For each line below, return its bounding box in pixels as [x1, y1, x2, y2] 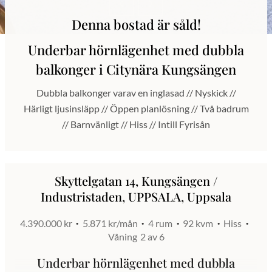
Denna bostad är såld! [71, 15, 201, 34]
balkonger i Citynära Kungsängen [36, 60, 236, 79]
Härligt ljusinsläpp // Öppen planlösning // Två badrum [23, 103, 249, 115]
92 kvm [183, 217, 214, 229]
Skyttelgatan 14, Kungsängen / [55, 172, 217, 189]
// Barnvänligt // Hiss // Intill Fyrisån [62, 118, 210, 131]
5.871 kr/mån [82, 217, 138, 229]
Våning [107, 231, 137, 243]
